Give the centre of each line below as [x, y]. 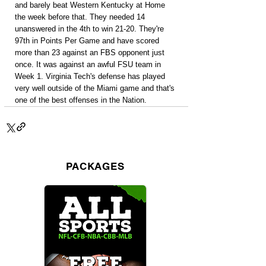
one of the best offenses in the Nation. [81, 100]
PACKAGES [95, 166]
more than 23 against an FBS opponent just [91, 53]
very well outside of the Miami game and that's [96, 88]
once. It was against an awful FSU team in [89, 64]
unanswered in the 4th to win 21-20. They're [91, 29]
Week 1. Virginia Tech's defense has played [91, 76]
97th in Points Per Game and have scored [88, 41]
